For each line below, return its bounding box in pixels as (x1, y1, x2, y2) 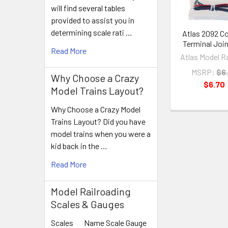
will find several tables (51, 3, 125, 13)
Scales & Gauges (51, 198, 124, 210)
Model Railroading (51, 185, 131, 197)
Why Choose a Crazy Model (51, 104, 140, 114)
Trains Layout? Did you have (51, 117, 146, 126)
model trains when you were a (51, 129, 151, 138)
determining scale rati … (51, 27, 132, 37)
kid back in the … (51, 141, 107, 151)
